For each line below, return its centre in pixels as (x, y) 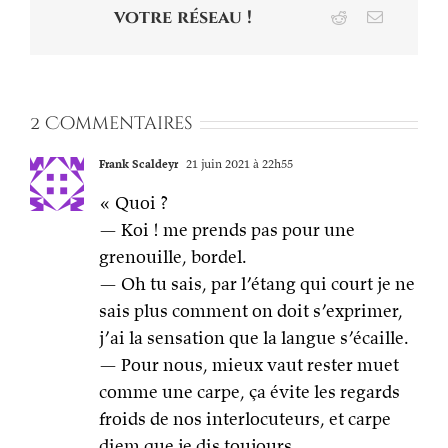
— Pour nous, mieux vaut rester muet (249, 365)
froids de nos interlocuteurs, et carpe (245, 419)
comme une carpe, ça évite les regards (249, 392)
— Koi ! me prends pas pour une (227, 230)
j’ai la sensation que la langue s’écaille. (254, 338)
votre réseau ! (182, 18)
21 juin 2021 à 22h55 (238, 164)
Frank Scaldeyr (138, 164)
